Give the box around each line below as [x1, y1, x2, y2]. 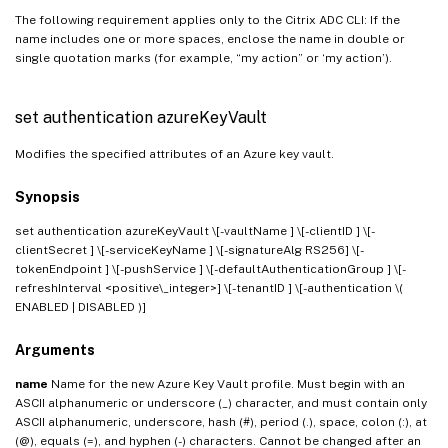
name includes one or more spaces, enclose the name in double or [15, 31, 405, 46]
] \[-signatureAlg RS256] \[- [209, 242, 364, 257]
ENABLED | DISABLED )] [15, 299, 146, 314]
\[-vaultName [212, 223, 290, 238]
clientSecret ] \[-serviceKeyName [15, 242, 209, 257]
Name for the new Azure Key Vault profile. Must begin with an [48, 376, 405, 391]
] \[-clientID [290, 223, 356, 238]
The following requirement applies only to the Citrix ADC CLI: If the [15, 12, 400, 27]
